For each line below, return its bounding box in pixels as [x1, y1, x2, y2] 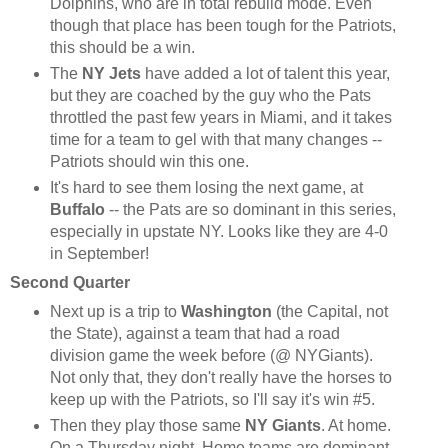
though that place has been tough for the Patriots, [49, 17, 396, 35]
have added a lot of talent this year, [140, 65, 390, 83]
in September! [49, 245, 149, 263]
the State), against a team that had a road [49, 325, 340, 343]
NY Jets [81, 65, 141, 83]
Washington [180, 303, 272, 321]
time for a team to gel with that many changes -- [49, 131, 382, 149]
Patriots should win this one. [49, 153, 249, 171]
